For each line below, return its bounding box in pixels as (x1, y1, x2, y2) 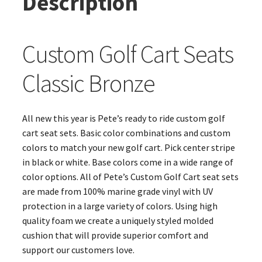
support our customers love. (22, 243, 135, 256)
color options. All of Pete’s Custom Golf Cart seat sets (22, 170, 239, 182)
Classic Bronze (22, 67, 155, 98)
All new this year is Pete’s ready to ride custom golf (22, 112, 225, 124)
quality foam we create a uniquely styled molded (22, 214, 213, 226)
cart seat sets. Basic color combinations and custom (22, 126, 230, 139)
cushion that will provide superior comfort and (22, 229, 208, 241)
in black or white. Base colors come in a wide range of (22, 156, 233, 168)
